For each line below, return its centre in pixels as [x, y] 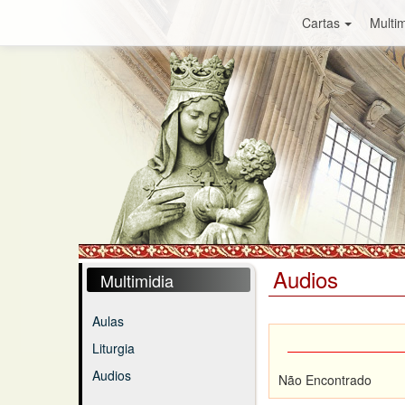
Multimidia [137, 280]
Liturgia [113, 348]
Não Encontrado [325, 380]
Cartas [320, 23]
